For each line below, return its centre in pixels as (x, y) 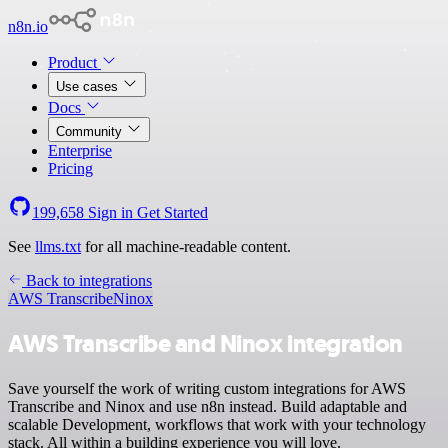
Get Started (172, 212)
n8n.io (28, 26)
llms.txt (58, 246)
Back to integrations (87, 280)
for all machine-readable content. (186, 246)
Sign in (110, 212)
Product (74, 62)
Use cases (89, 86)
